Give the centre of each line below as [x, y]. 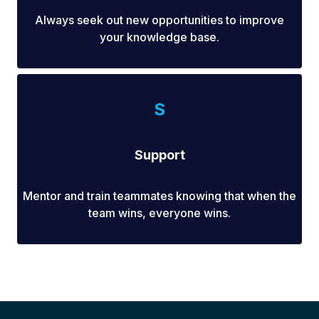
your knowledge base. [159, 37]
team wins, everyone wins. [159, 213]
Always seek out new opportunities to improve [159, 20]
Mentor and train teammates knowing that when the [159, 196]
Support [159, 155]
